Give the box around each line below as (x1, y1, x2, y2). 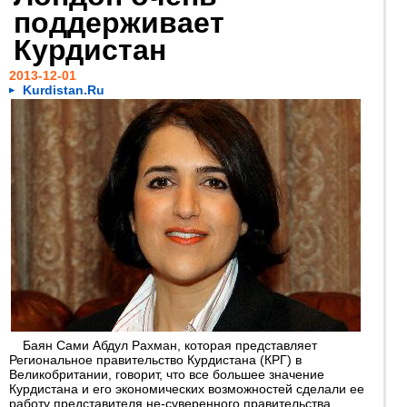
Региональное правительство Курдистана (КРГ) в (9, 352, 302, 367)
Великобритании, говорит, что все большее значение (9, 367, 324, 382)
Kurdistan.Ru (23, 83, 104, 97)
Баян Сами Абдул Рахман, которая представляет (23, 338, 317, 352)
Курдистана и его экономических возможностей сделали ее (9, 382, 364, 396)
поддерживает (14, 6, 224, 39)
